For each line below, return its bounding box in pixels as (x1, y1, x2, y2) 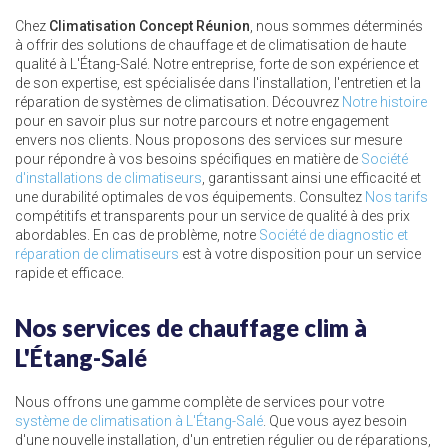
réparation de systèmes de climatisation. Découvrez (15, 94, 342, 110)
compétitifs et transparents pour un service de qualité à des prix (15, 208, 410, 224)
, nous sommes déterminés (250, 18, 423, 34)
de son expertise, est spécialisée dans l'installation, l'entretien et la (15, 75, 421, 91)
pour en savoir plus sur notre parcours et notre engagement (15, 113, 389, 129)
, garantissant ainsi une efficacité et (202, 170, 421, 186)
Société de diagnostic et (259, 227, 408, 243)
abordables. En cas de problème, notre (15, 227, 259, 243)
